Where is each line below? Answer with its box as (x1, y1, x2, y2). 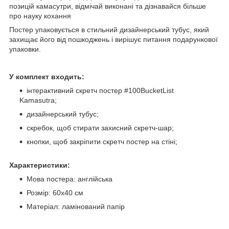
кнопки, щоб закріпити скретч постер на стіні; (27, 137, 177, 146)
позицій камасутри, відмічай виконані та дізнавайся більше (9, 2, 206, 10)
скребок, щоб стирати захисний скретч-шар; (27, 123, 174, 132)
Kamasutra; (19, 96, 57, 104)
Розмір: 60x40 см (27, 188, 83, 197)
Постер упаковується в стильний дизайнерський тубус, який (9, 25, 209, 34)
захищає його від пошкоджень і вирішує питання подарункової (9, 35, 218, 43)
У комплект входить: (9, 72, 84, 81)
